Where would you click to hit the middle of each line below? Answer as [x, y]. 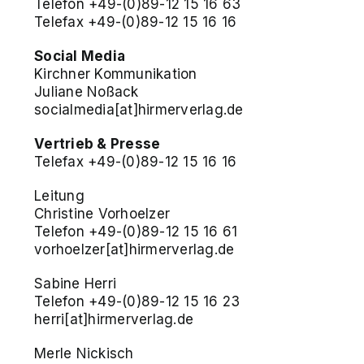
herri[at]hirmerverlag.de [114, 319]
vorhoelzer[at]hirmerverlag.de [134, 249]
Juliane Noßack [87, 91]
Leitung [59, 195]
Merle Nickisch [84, 353]
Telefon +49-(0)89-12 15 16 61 [136, 231]
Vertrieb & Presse [97, 143]
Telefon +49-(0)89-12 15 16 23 [137, 301]
